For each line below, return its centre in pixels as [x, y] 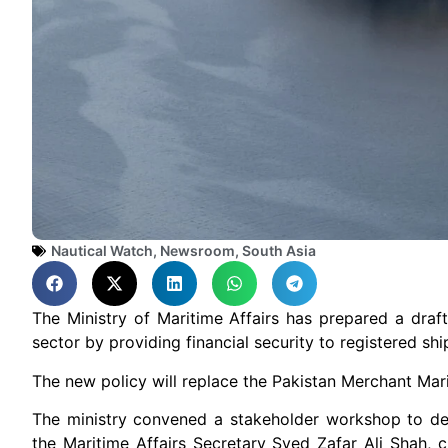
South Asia [279, 251]
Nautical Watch [102, 251]
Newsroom [197, 251]
